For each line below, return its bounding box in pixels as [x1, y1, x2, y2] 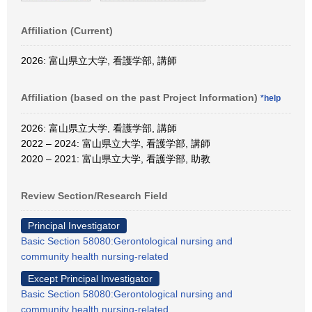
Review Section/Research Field [21, 189, 168, 201]
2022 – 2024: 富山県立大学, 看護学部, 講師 [21, 137, 210, 149]
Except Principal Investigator [28, 272, 153, 284]
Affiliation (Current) [21, 24, 113, 36]
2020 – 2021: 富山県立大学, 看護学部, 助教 [21, 153, 210, 164]
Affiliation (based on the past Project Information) [21, 91, 260, 103]
